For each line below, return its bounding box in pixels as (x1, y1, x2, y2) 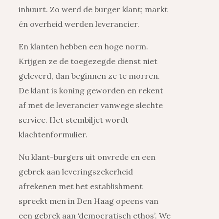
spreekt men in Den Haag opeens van (19, 196, 158, 206)
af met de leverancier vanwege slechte (19, 100, 163, 110)
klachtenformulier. (19, 130, 88, 140)
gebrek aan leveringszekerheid (19, 167, 133, 177)
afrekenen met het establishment (19, 181, 143, 192)
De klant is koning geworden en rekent (19, 86, 163, 96)
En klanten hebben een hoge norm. (19, 42, 148, 52)
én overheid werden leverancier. (19, 19, 139, 29)
